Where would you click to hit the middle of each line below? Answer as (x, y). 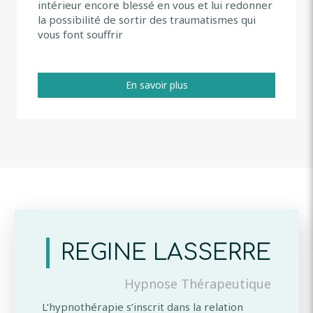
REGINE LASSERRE (166, 252)
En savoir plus (156, 85)
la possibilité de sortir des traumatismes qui (147, 19)
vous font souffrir (80, 34)
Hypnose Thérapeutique (198, 283)
